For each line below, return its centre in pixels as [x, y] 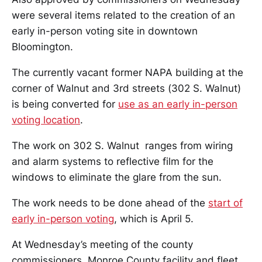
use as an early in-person [178, 104]
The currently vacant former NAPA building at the [127, 73]
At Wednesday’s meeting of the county [102, 244]
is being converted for [65, 104]
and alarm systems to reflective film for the [113, 161]
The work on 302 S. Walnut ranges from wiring [122, 146]
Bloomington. [42, 47]
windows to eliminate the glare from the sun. [117, 177]
